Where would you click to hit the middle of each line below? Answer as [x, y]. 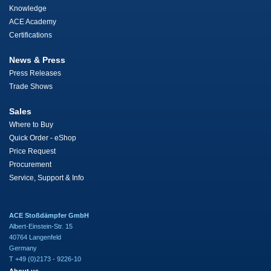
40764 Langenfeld [35, 237]
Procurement [30, 165]
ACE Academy [33, 22]
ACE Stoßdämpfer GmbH [49, 215]
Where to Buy [31, 125]
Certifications [31, 35]
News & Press [37, 60]
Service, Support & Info [47, 178]
